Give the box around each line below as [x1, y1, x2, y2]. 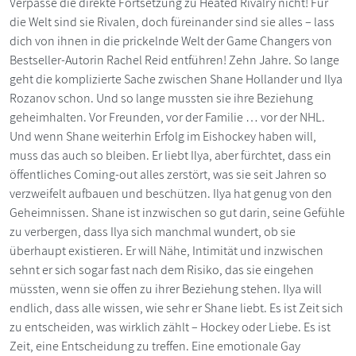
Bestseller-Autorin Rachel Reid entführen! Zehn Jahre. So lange [10, 51, 339, 68]
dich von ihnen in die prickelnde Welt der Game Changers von [10, 32, 332, 49]
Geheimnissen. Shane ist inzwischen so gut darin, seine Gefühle [10, 203, 345, 221]
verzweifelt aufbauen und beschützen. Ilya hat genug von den [10, 184, 332, 202]
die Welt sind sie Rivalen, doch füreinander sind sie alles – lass [10, 13, 335, 30]
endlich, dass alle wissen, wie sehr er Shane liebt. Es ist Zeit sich [10, 299, 343, 316]
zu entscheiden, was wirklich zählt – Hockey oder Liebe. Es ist [10, 318, 331, 335]
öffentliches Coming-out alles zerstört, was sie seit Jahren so [10, 165, 327, 183]
